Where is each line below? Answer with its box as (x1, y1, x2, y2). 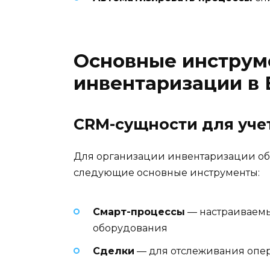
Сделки (93, 245, 134, 257)
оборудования (93, 222, 168, 234)
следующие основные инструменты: (74, 166, 260, 178)
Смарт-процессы (93, 206, 185, 218)
